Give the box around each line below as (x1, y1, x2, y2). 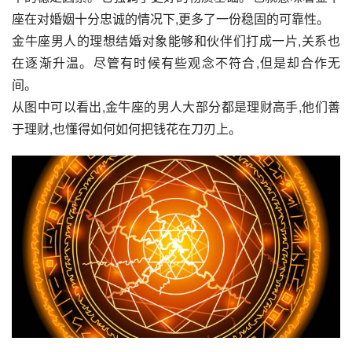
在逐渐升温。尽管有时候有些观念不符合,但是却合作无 (12, 53, 340, 72)
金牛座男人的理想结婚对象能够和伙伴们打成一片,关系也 (12, 31, 340, 50)
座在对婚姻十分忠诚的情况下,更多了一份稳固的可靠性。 (12, 9, 329, 28)
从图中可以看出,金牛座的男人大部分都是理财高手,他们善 (12, 97, 340, 116)
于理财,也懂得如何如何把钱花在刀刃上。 (12, 119, 241, 138)
